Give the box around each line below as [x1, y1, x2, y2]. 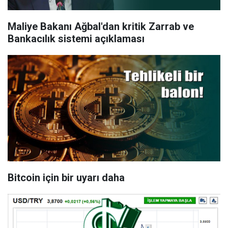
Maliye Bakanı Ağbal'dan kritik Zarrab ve [8, 20, 194, 33]
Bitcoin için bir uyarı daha [8, 172, 125, 184]
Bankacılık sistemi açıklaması [8, 33, 145, 45]
